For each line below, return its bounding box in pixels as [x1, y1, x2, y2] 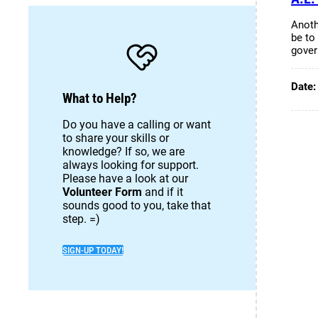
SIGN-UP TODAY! [62, 244, 124, 256]
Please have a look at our [62, 171, 188, 185]
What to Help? [62, 90, 137, 106]
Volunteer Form [62, 185, 142, 199]
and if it [142, 185, 183, 199]
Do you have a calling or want [62, 117, 211, 131]
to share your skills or [62, 131, 169, 145]
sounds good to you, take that [62, 198, 211, 212]
